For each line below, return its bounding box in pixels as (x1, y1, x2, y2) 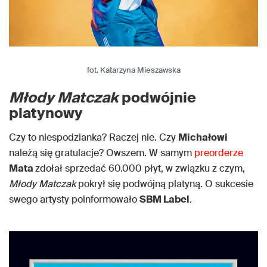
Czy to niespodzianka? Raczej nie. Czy (9, 131, 178, 144)
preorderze (194, 146, 243, 159)
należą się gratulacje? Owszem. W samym (9, 146, 194, 159)
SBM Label (139, 193, 190, 206)
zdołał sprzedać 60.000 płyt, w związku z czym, (35, 162, 245, 175)
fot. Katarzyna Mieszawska (86, 64, 181, 75)
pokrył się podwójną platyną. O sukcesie (76, 177, 253, 190)
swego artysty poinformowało (9, 193, 139, 206)
